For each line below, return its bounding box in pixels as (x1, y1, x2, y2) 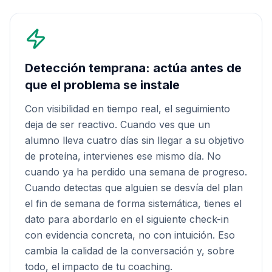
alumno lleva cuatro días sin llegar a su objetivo (25, 134, 244, 146)
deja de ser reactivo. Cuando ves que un (25, 118, 210, 131)
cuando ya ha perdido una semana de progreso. (25, 166, 247, 178)
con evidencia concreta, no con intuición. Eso (25, 229, 235, 241)
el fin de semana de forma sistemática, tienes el (25, 197, 242, 209)
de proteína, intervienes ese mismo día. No (25, 150, 221, 162)
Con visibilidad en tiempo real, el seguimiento (25, 103, 230, 115)
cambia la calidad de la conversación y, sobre (25, 245, 234, 257)
